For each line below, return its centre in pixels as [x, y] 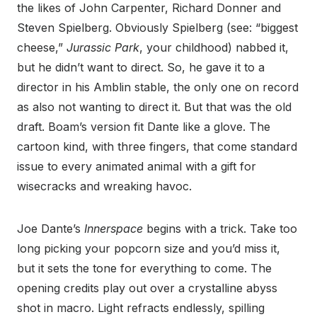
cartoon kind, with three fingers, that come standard [157, 146]
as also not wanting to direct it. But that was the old [154, 106]
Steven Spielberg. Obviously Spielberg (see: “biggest [157, 27]
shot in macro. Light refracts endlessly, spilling [141, 307]
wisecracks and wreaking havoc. [104, 186]
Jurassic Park [103, 47]
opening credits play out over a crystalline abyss [147, 288]
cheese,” [42, 47]
